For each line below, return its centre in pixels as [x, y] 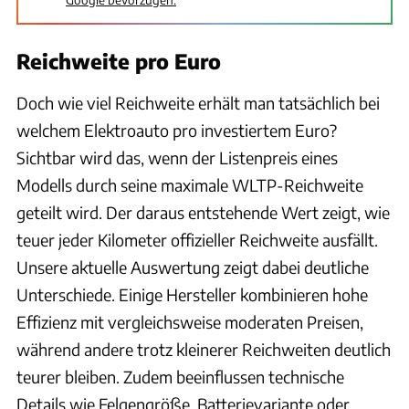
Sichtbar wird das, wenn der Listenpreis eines [177, 157]
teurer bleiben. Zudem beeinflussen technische [180, 376]
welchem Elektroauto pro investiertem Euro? [177, 130]
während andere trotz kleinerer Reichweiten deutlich [204, 349]
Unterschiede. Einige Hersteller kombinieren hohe [192, 294]
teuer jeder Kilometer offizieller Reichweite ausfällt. [197, 239]
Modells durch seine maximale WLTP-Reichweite [190, 184]
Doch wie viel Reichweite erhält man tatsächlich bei [198, 102]
